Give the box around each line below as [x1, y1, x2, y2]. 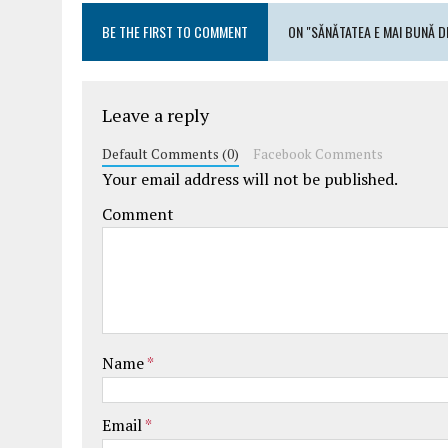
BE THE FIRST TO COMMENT [102, 20, 248, 42]
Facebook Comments [252, 144, 383, 163]
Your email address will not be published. [102, 167, 398, 190]
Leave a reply [102, 102, 209, 127]
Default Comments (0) [102, 144, 239, 163]
